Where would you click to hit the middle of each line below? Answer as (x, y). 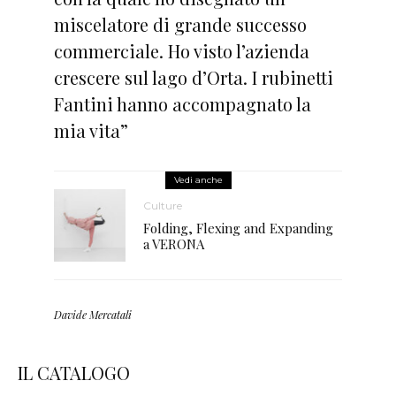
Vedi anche (198, 180)
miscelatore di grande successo (180, 24)
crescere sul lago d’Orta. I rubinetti (193, 77)
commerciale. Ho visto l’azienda (181, 51)
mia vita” (91, 130)
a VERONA (174, 244)
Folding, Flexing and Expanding (239, 228)
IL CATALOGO (74, 372)
